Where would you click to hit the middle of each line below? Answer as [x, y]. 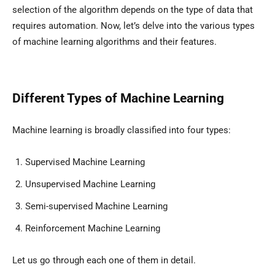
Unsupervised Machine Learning [90, 184]
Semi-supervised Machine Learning [96, 207]
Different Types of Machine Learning [118, 98]
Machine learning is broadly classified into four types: [122, 130]
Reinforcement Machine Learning [93, 229]
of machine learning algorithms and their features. [114, 42]
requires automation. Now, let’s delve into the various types [134, 26]
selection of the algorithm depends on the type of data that [133, 10]
